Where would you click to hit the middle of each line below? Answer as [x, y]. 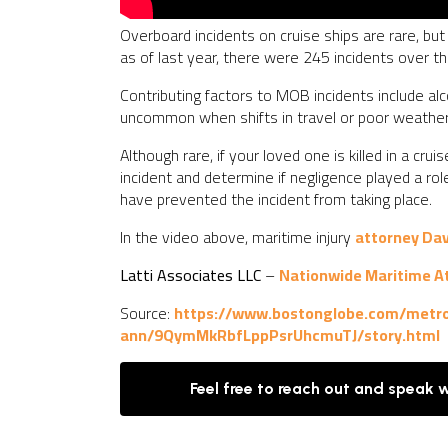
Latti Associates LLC [190, 275]
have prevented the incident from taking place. [276, 199]
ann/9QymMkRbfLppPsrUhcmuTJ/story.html [280, 335]
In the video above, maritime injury [237, 237]
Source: [147, 313]
